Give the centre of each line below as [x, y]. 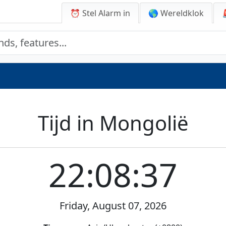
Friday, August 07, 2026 [113, 206]
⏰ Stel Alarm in [100, 13]
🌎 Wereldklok [176, 13]
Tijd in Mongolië [113, 123]
